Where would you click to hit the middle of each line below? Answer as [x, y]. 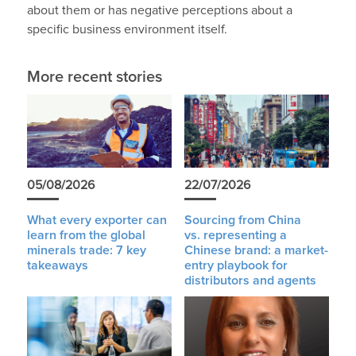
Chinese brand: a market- [256, 251]
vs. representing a [235, 236]
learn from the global [86, 236]
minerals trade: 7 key [86, 251]
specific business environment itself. [127, 30]
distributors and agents [250, 281]
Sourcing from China [242, 221]
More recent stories [94, 77]
